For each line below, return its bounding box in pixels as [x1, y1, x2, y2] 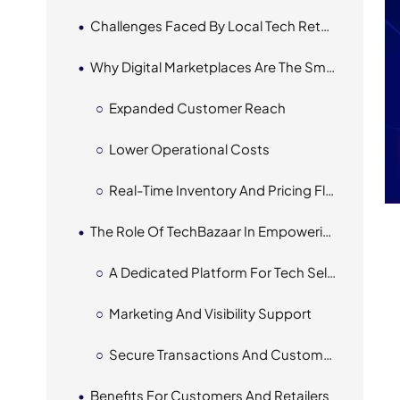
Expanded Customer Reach [108, 99, 286, 116]
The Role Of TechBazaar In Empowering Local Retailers [89, 222, 322, 239]
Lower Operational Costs [108, 140, 270, 157]
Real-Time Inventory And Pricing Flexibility [108, 181, 325, 198]
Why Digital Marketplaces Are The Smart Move [89, 58, 326, 75]
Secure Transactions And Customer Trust [108, 346, 323, 362]
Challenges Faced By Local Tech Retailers [89, 17, 321, 34]
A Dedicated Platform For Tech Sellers [108, 263, 327, 280]
